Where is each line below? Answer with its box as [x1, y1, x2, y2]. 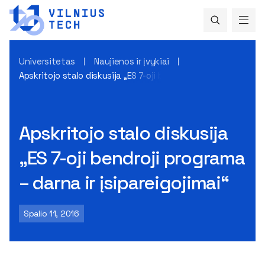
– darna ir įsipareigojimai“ [19, 170, 229, 195]
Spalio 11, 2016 [24, 208, 79, 219]
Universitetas [19, 55, 76, 67]
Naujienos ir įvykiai [94, 55, 170, 67]
